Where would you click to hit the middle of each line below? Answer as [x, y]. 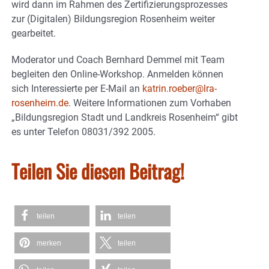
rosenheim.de [40, 103]
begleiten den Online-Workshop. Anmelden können [117, 74]
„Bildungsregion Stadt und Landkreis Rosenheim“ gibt [125, 117]
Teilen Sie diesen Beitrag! [98, 171]
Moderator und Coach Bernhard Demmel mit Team [118, 59]
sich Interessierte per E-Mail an [77, 88]
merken [49, 243]
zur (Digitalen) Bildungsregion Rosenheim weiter [113, 19]
